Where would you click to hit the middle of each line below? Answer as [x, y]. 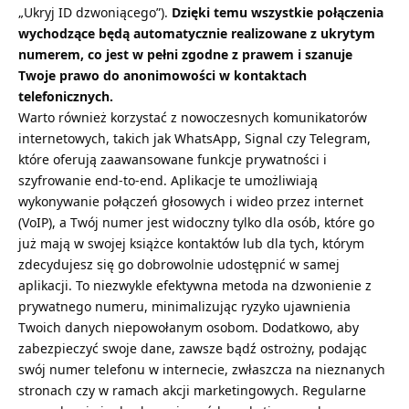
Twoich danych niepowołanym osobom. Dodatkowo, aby [189, 328]
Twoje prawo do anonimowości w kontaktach [163, 76]
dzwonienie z [331, 286]
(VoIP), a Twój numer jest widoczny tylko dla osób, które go [196, 223]
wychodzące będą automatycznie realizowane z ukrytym [197, 34]
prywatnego [55, 307]
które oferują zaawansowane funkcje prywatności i [173, 160]
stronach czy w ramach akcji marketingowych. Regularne [192, 391]
